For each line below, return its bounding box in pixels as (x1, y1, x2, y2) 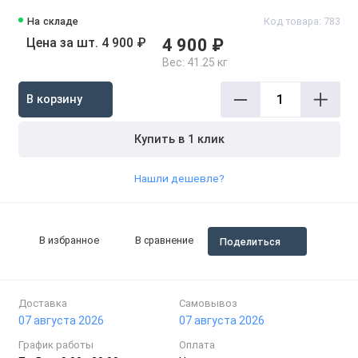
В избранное (38, 233, 99, 246)
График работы (18, 338, 93, 351)
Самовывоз (179, 296, 237, 309)
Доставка (18, 296, 67, 309)
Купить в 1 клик (133, 132, 225, 146)
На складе (27, 15, 79, 28)
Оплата (179, 338, 215, 351)
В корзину (26, 93, 83, 107)
